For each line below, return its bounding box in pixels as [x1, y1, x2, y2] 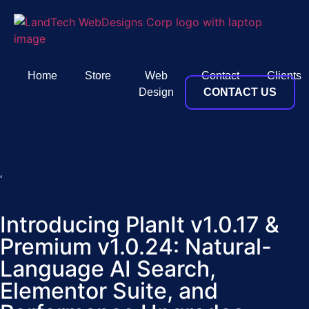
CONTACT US [203, 86, 277, 98]
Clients [267, 70, 301, 81]
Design [139, 86, 174, 98]
